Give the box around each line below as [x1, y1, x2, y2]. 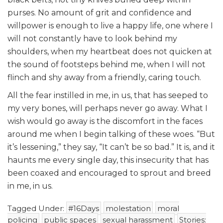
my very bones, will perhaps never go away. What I [7, 104, 208, 113]
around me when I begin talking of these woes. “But [7, 129, 215, 139]
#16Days [68, 204, 99, 213]
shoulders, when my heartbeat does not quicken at [7, 47, 212, 56]
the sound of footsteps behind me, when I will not [7, 60, 206, 69]
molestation [106, 204, 151, 213]
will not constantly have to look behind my [7, 34, 177, 43]
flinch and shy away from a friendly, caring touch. [7, 73, 201, 82]
